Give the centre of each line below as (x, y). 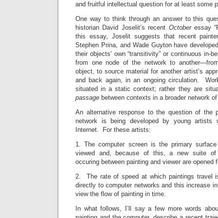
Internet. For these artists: (113, 130)
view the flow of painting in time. (121, 194)
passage (88, 98)
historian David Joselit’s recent (122, 28)
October (182, 28)
